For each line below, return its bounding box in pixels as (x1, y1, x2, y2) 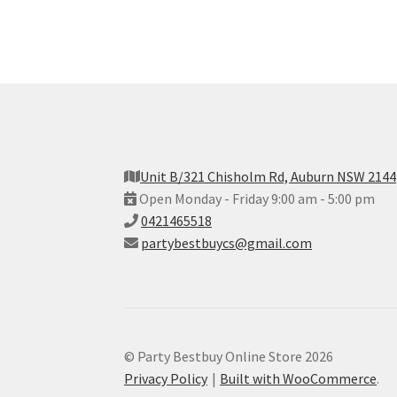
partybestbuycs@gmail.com (141, 234, 313, 253)
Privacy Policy (124, 369, 208, 387)
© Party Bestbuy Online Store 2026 (124, 346, 334, 365)
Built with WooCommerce (220, 369, 378, 387)
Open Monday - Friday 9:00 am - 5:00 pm (136, 190, 376, 208)
